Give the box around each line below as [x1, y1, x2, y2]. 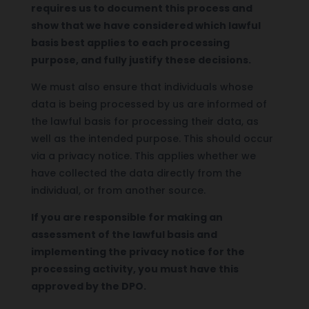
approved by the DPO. [30, 279, 146, 293]
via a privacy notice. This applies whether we [30, 148, 256, 163]
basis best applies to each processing [30, 35, 230, 50]
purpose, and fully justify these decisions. [30, 52, 251, 67]
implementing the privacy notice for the [30, 244, 245, 259]
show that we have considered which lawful [30, 18, 261, 32]
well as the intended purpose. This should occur [30, 131, 273, 146]
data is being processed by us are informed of [30, 97, 267, 111]
